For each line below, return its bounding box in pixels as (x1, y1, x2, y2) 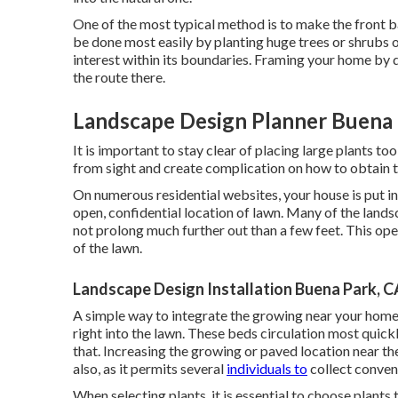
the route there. (73, 68, 165, 86)
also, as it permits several (73, 360, 227, 378)
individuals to (227, 360, 307, 378)
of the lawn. (73, 239, 142, 257)
